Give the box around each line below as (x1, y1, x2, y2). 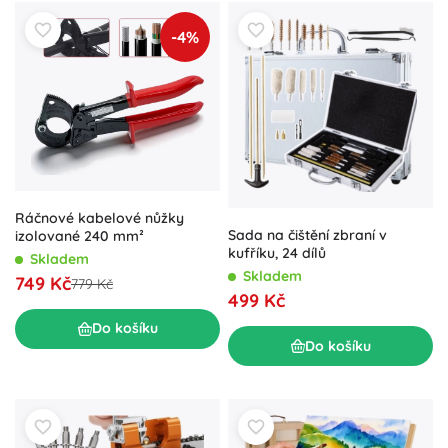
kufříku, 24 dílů (228, 244, 326, 263)
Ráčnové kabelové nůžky (15, 208, 184, 227)
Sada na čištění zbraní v (228, 226, 387, 245)
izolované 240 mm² (15, 226, 144, 245)
